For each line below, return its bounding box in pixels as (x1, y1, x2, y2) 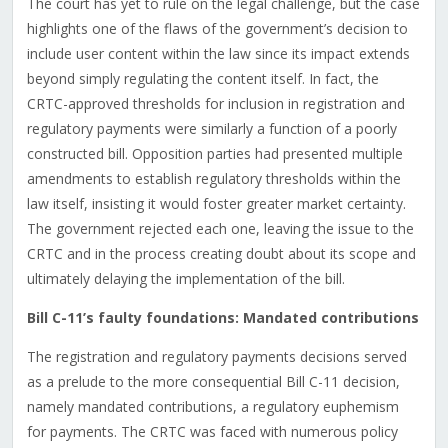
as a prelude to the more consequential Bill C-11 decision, (26, 372, 400, 392)
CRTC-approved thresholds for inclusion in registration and (26, 94, 405, 114)
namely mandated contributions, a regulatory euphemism (26, 397, 399, 417)
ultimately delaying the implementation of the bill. (26, 269, 345, 289)
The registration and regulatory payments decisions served (26, 347, 407, 367)
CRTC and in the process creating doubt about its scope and (26, 244, 416, 264)
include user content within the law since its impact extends (26, 44, 410, 64)
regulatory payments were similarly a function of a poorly (26, 119, 397, 139)
